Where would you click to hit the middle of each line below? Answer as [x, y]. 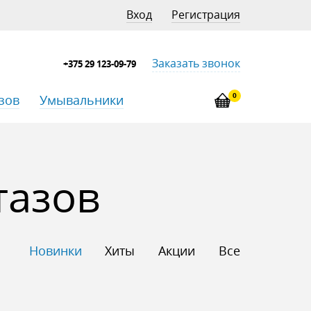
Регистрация [206, 15]
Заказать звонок [196, 63]
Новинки [55, 250]
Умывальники [82, 100]
